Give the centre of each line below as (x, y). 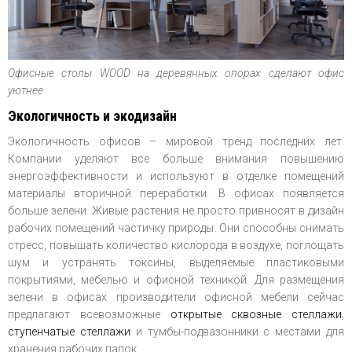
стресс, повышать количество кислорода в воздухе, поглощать (176, 246)
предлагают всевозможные (89, 315)
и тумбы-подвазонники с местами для (237, 332)
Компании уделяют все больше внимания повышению (176, 159)
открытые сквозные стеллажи (256, 315)
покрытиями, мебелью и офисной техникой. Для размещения (176, 280)
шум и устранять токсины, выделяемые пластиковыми (176, 263)
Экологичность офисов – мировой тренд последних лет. (176, 142)
